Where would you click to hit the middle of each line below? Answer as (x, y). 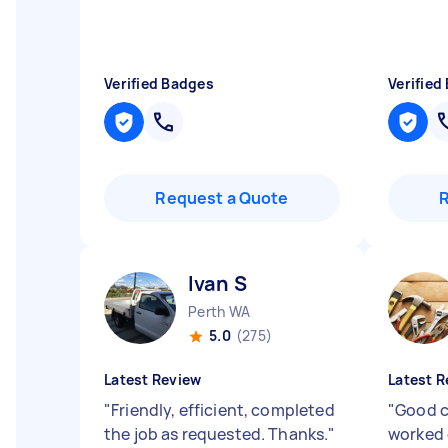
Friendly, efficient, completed (223, 410)
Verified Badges (159, 83)
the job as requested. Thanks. (216, 434)
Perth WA (219, 311)
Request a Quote (222, 198)
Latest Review (153, 379)
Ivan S (217, 283)
